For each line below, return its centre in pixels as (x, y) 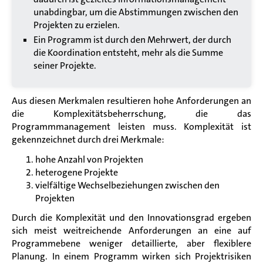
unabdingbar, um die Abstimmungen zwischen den (136, 12)
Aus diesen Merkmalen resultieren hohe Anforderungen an (131, 100)
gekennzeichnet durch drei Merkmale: (88, 139)
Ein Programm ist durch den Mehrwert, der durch (132, 39)
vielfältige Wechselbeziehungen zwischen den (127, 185)
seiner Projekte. (65, 65)
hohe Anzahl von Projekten (89, 159)
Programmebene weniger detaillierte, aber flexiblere (131, 243)
